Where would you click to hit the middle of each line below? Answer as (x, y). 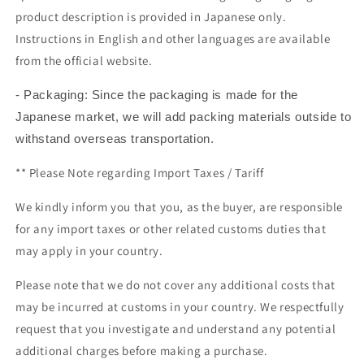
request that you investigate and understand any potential (176, 328)
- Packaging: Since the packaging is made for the (157, 94)
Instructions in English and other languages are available (173, 38)
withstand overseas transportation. (115, 138)
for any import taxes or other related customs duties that (171, 228)
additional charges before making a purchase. (142, 350)
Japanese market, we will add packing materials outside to (184, 116)
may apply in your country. (89, 250)
